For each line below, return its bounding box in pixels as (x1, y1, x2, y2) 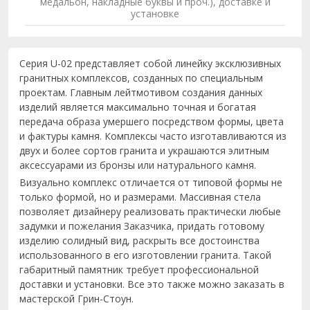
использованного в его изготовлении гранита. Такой (19, 248, 271, 262)
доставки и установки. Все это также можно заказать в (19, 277, 284, 291)
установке (131, 7, 179, 20)
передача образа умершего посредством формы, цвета (19, 115, 284, 128)
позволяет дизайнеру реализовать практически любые (19, 205, 281, 218)
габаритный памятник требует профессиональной (19, 263, 259, 276)
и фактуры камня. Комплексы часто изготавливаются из (19, 129, 286, 143)
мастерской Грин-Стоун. (19, 292, 134, 305)
